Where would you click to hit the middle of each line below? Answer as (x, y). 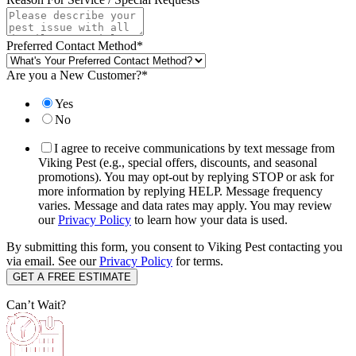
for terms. (198, 261)
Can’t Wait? (36, 304)
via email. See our (53, 261)
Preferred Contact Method (72, 45)
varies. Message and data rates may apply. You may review (185, 205)
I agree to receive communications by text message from (194, 148)
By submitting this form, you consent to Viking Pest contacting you (174, 246)
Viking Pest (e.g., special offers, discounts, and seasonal (178, 162)
